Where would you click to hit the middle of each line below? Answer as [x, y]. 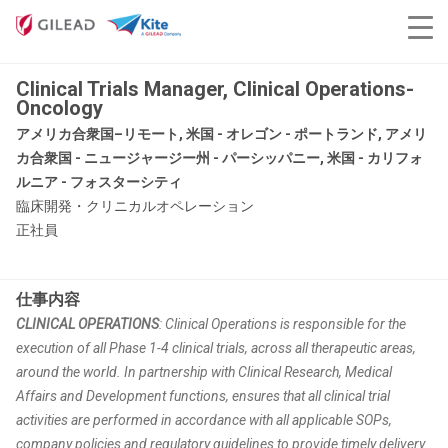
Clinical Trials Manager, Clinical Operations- [215, 89]
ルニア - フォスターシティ [99, 182]
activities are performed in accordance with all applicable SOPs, [204, 420]
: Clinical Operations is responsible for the [282, 324]
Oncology [59, 108]
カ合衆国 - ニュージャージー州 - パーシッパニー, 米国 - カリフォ [219, 158]
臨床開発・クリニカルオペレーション [135, 206]
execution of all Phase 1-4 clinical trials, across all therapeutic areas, [216, 348]
